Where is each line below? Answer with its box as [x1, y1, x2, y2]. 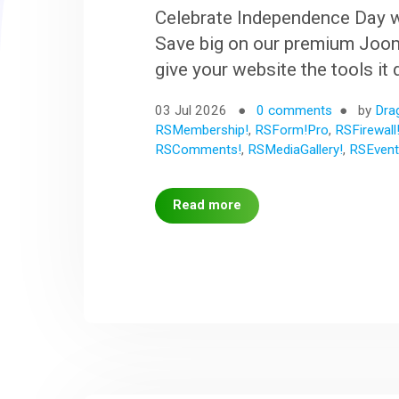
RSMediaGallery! [248, 141, 344, 158]
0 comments [256, 102, 333, 118]
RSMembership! [155, 121, 249, 138]
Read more [173, 197, 242, 213]
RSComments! [155, 141, 242, 158]
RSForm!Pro [255, 121, 330, 138]
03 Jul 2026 [155, 102, 232, 118]
